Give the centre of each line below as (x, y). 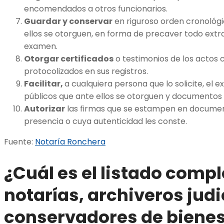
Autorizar (44, 108)
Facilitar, (44, 83)
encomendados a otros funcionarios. (96, 8)
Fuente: (19, 141)
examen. (41, 46)
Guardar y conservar (68, 21)
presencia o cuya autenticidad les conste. (105, 121)
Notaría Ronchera (70, 141)
